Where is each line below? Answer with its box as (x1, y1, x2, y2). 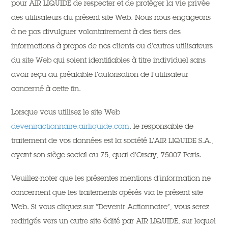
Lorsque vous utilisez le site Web (11, 107, 121, 117)
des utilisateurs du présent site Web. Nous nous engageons (11, 13, 211, 22)
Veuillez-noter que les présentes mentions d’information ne (11, 174, 211, 183)
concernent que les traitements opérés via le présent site (11, 188, 204, 197)
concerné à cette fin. (11, 84, 81, 93)
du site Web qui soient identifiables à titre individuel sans (11, 55, 206, 65)
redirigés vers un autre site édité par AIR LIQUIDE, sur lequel (11, 216, 216, 225)
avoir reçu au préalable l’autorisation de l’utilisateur (11, 70, 189, 79)
